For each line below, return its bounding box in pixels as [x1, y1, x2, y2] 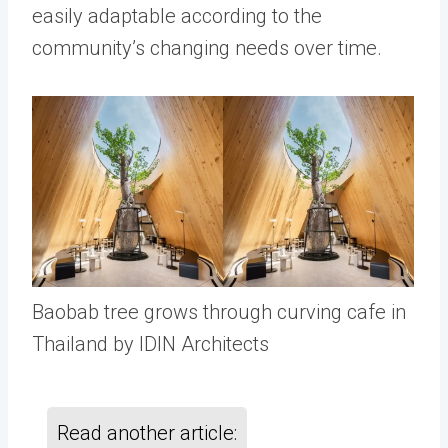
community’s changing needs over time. [32, 35, 382, 60]
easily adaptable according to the [32, 3, 322, 28]
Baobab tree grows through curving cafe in [32, 299, 406, 324]
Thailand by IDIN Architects [32, 331, 269, 356]
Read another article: [57, 420, 237, 445]
